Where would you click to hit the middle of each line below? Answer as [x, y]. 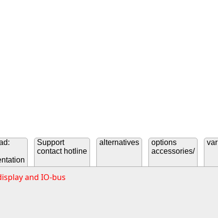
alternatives [119, 143]
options [164, 143]
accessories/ [173, 151]
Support [51, 143]
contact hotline [62, 151]
